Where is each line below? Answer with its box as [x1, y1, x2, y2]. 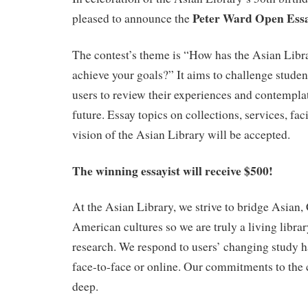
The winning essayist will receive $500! [72, 161, 273, 179]
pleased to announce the [72, 10, 192, 27]
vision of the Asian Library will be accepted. [72, 126, 290, 142]
